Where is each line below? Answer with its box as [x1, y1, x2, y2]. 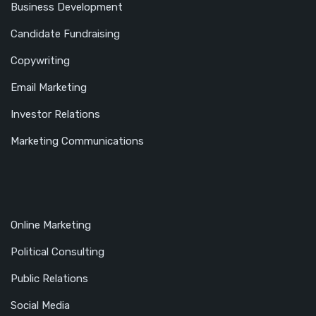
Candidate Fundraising [11, 28, 120, 41]
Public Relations [11, 272, 88, 286]
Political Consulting [11, 245, 104, 259]
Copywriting [11, 54, 70, 68]
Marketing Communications [11, 135, 144, 148]
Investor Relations [11, 108, 100, 121]
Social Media [11, 299, 70, 312]
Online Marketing [11, 219, 91, 232]
